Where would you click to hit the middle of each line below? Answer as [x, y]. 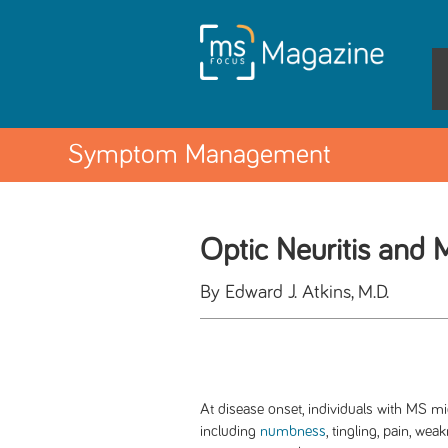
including [230, 431]
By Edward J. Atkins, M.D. [294, 292]
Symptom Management [199, 155]
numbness [293, 431]
